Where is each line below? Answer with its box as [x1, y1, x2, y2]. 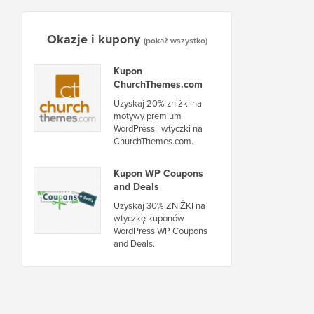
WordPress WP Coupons [114, 224, 207, 237]
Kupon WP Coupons [114, 165, 203, 180]
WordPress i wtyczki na [114, 121, 203, 135]
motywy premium [114, 109, 182, 122]
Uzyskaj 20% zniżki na [114, 96, 202, 109]
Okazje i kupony [46, 29, 140, 48]
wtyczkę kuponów [114, 211, 184, 224]
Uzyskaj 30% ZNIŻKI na [114, 198, 205, 212]
